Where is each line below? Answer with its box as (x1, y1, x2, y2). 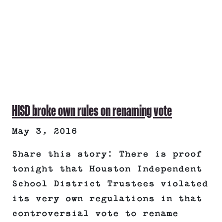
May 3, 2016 (12, 126, 77, 137)
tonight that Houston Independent (12, 164, 202, 174)
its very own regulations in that (12, 194, 202, 204)
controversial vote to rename (12, 209, 178, 219)
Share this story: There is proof (12, 149, 202, 160)
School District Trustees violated (12, 179, 208, 189)
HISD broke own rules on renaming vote (12, 102, 172, 120)
